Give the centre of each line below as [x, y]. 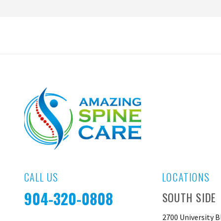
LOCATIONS [186, 177]
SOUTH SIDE [189, 197]
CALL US [41, 177]
